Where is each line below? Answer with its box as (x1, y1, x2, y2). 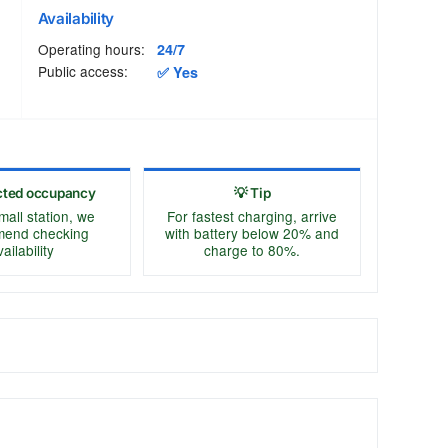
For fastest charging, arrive (167, 205, 338, 226)
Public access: (37, 61, 128, 82)
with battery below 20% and (165, 222, 340, 243)
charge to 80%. (204, 239, 301, 260)
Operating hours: (37, 38, 145, 59)
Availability (37, 9, 114, 29)
